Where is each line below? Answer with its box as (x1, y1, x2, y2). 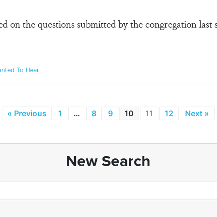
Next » (185, 108, 209, 118)
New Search (66, 149, 151, 172)
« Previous (7, 108, 46, 118)
